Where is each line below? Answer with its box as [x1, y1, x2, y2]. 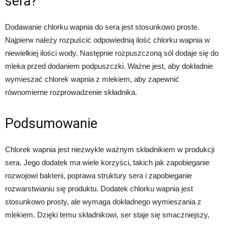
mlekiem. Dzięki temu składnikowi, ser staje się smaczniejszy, [5, 210, 209, 219]
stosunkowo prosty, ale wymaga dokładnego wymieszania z [5, 197, 201, 206]
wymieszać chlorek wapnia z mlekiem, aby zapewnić [5, 75, 179, 84]
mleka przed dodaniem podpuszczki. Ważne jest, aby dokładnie [5, 62, 213, 71]
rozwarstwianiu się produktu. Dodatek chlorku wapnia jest [5, 184, 193, 193]
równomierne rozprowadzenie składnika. [5, 88, 137, 97]
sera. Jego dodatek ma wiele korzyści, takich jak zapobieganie [5, 158, 209, 167]
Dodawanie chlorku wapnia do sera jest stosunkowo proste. [5, 23, 199, 32]
